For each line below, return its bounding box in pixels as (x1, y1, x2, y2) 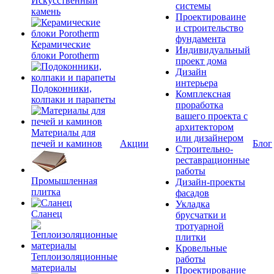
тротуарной (176, 221, 224, 231)
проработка (176, 100, 223, 110)
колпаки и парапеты (31, 94, 116, 105)
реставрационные (176, 155, 250, 165)
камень (31, 6, 61, 17)
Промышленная (31, 176, 97, 186)
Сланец (31, 209, 62, 219)
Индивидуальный (176, 45, 250, 55)
